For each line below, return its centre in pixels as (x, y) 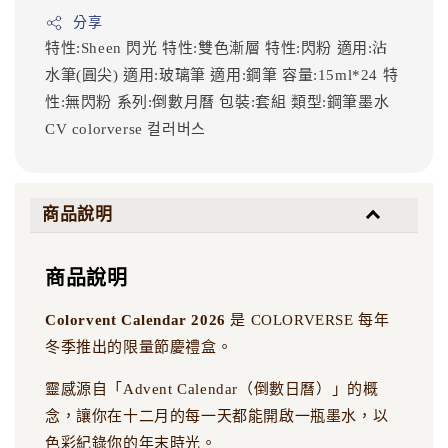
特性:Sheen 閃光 (104, 48)
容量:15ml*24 (332, 75)
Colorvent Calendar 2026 (135, 320)
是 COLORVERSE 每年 (307, 320)
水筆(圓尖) (84, 75)
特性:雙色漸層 (214, 48)
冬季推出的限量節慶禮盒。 (139, 347)
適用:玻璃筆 (167, 75)
